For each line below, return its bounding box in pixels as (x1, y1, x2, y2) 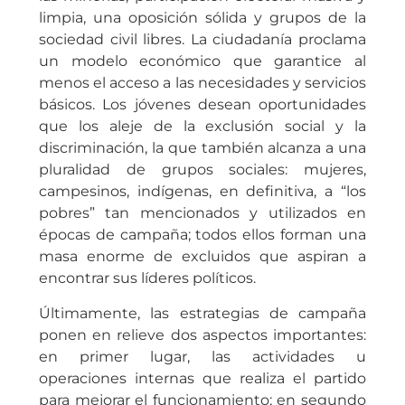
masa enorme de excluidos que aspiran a (38, 248, 367, 266)
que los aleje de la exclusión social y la (38, 118, 367, 136)
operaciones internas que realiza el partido (38, 369, 367, 387)
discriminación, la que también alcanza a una (38, 139, 367, 157)
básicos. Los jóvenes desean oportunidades (38, 96, 367, 114)
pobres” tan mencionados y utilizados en (38, 204, 367, 222)
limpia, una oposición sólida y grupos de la (38, 9, 367, 27)
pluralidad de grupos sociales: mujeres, (38, 161, 367, 179)
